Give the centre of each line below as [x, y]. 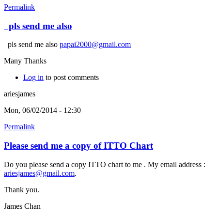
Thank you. [22, 189]
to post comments [71, 77]
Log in [33, 77]
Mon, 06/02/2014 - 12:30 [42, 110]
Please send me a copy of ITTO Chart [78, 146]
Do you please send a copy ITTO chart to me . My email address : [105, 164]
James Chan [22, 206]
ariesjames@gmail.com [39, 173]
